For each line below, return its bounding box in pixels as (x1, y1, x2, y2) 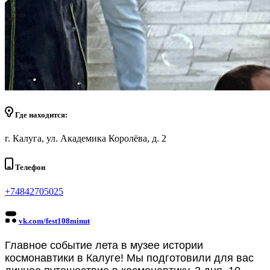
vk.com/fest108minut (19, 216, 90, 225)
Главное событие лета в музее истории (5, 239, 203, 251)
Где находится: (13, 110, 67, 119)
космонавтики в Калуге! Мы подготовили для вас (5, 251, 254, 264)
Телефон (13, 163, 45, 172)
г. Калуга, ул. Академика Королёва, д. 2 (5, 133, 166, 144)
